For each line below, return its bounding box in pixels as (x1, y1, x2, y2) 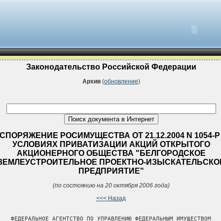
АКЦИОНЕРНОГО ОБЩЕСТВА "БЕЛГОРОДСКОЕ (16, 148, 206, 157)
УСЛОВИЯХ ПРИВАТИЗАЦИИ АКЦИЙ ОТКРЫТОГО (12, 140, 210, 148)
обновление (104, 78, 138, 85)
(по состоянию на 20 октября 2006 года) (52, 182, 170, 189)
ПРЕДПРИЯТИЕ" (78, 166, 144, 175)
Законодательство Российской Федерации (26, 63, 196, 71)
